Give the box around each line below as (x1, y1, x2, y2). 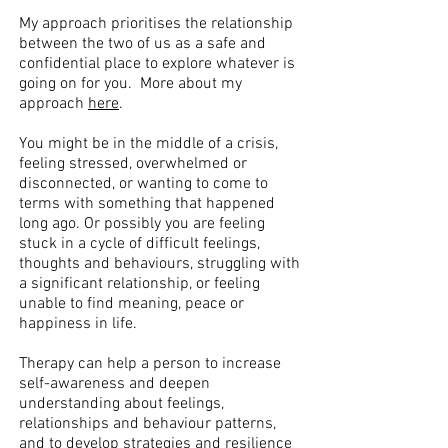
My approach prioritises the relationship (19, 14, 293, 34)
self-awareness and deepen (19, 374, 210, 394)
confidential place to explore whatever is (19, 54, 295, 74)
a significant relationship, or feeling (19, 274, 260, 294)
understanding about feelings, (19, 394, 224, 414)
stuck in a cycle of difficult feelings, (19, 234, 260, 254)
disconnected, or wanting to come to (19, 174, 268, 194)
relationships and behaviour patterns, (19, 414, 276, 434)
